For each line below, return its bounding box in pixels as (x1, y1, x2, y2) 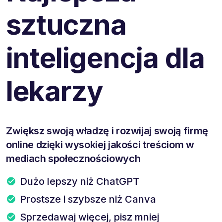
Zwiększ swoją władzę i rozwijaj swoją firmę (6, 124, 208, 137)
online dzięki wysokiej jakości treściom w (6, 138, 194, 151)
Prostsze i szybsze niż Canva (20, 193, 156, 205)
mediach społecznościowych (6, 152, 141, 165)
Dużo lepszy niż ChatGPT (20, 175, 139, 187)
